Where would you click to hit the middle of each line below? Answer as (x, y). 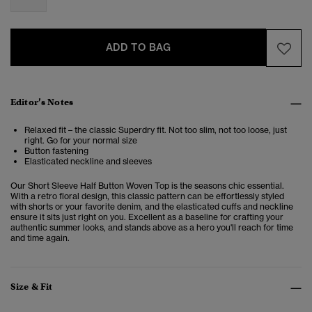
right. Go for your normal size (81, 141)
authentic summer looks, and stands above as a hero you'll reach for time (152, 228)
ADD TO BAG (138, 48)
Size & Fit (32, 287)
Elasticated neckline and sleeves (88, 162)
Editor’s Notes (42, 102)
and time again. (40, 238)
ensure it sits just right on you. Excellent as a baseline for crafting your (147, 217)
